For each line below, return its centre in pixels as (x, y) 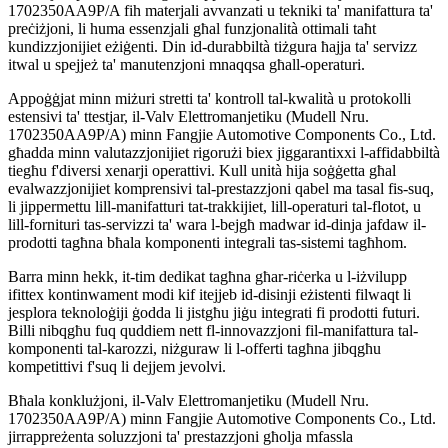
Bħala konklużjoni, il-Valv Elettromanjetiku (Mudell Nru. (188, 401)
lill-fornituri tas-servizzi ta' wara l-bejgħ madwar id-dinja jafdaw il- (217, 225)
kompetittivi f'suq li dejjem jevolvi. (117, 367)
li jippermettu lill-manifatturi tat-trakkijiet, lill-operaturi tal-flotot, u (214, 207)
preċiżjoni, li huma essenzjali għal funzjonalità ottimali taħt (192, 29)
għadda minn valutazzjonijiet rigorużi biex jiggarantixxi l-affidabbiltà (224, 153)
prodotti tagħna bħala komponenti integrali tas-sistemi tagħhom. (207, 243)
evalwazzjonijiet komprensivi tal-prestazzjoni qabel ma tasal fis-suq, (221, 189)
